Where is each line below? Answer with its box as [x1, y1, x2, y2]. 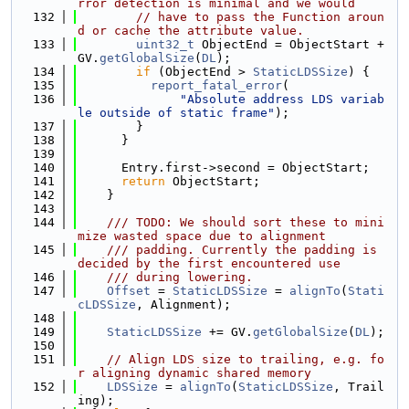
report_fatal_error [151, 79, 282, 92]
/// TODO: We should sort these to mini [78, 215, 384, 229]
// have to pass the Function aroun [136, 10, 384, 24]
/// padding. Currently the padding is [78, 243, 377, 257]
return [121, 174, 165, 188]
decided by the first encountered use [78, 257, 341, 270]
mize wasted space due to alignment [78, 229, 326, 243]
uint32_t [136, 37, 194, 51]
